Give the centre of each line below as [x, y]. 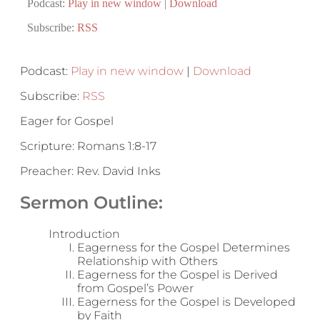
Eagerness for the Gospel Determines [184, 247]
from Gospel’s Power [135, 288]
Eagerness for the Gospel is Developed [186, 301]
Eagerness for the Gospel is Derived [177, 274]
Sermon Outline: [91, 202]
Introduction [84, 234]
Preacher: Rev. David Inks [90, 171]
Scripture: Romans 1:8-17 [88, 146]
